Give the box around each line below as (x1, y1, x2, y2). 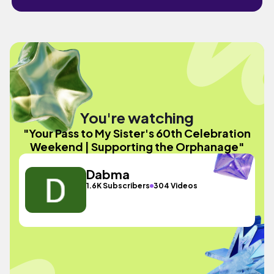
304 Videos (154, 181, 198, 190)
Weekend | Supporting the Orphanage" (30, 139, 244, 154)
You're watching (80, 108, 194, 127)
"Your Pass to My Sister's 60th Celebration (23, 125, 251, 140)
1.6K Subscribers (86, 181, 150, 190)
